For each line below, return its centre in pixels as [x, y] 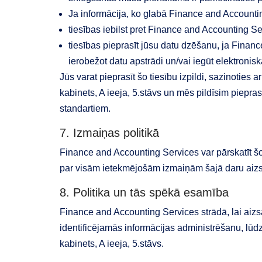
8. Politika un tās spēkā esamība [144, 192]
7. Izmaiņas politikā [109, 133]
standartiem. [85, 108]
